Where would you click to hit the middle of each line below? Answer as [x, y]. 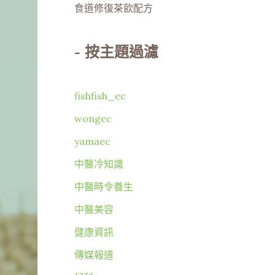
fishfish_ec [100, 96]
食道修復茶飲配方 [114, 8]
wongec [93, 119]
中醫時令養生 [104, 187]
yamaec [92, 141]
